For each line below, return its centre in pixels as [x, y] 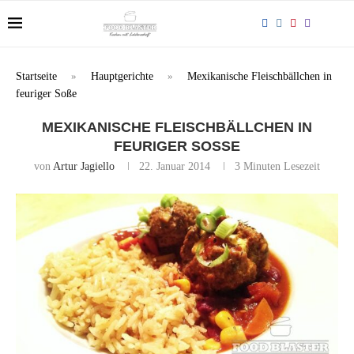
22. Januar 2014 [175, 166]
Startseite [36, 76]
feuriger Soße [46, 94]
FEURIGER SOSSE [172, 146]
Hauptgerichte [122, 76]
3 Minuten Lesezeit [277, 166]
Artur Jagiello [84, 166]
